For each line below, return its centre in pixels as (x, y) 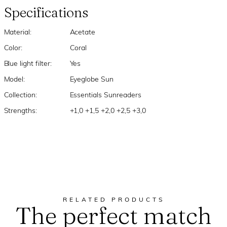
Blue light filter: (28, 64)
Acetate (83, 33)
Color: (13, 48)
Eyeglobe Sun (92, 80)
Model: (14, 80)
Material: (18, 33)
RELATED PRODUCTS (113, 200)
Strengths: (21, 111)
